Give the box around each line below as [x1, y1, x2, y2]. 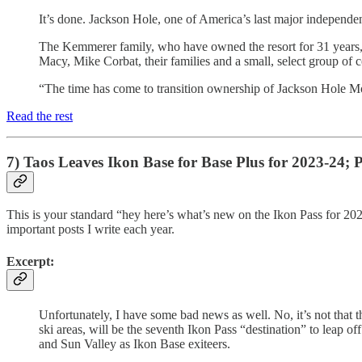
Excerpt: [6, 254, 54, 268]
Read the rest [6, 108, 73, 123]
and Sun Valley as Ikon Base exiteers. [39, 336, 230, 351]
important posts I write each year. [6, 222, 175, 237]
